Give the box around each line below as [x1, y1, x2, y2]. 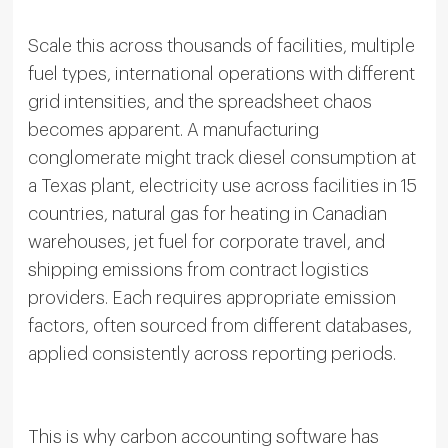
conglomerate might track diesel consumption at [27, 148, 416, 167]
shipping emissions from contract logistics [27, 260, 369, 279]
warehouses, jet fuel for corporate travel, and [27, 232, 385, 251]
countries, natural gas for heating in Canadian [27, 204, 387, 223]
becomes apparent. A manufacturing [27, 120, 319, 139]
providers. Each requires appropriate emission [27, 288, 396, 307]
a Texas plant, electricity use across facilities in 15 [27, 176, 417, 195]
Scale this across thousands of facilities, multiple [27, 36, 415, 55]
